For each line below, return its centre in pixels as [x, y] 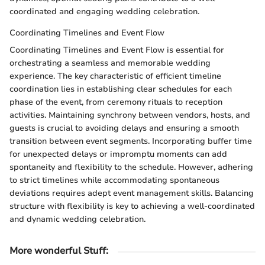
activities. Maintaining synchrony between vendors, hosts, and [130, 115]
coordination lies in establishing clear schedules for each [121, 89]
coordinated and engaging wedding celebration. [104, 12]
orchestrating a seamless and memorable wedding [110, 63]
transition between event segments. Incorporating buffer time [131, 141]
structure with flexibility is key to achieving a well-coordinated [132, 206]
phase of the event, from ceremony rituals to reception [116, 102]
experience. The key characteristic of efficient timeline [115, 76]
